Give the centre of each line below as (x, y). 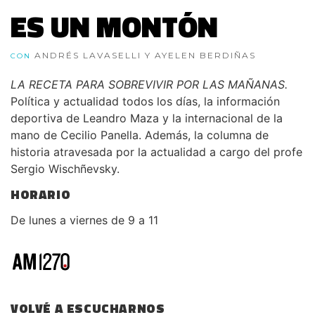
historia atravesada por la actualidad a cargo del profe (156, 152)
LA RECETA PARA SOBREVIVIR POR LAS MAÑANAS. (149, 84)
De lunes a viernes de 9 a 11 (84, 220)
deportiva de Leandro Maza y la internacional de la (147, 118)
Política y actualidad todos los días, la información (145, 101)
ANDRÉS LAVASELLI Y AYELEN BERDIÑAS (145, 55)
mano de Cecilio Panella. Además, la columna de (140, 135)
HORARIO (41, 194)
